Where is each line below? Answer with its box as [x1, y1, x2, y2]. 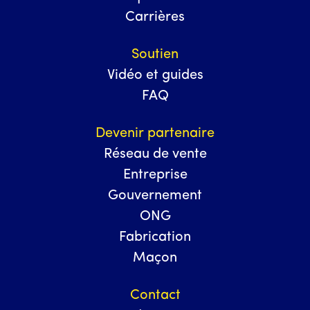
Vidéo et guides [107, 69, 203, 82]
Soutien [131, 48, 179, 62]
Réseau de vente [103, 147, 207, 161]
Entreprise [122, 168, 188, 182]
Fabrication [119, 230, 191, 244]
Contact [129, 289, 181, 302]
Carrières [125, 10, 185, 24]
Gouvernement [108, 189, 202, 203]
